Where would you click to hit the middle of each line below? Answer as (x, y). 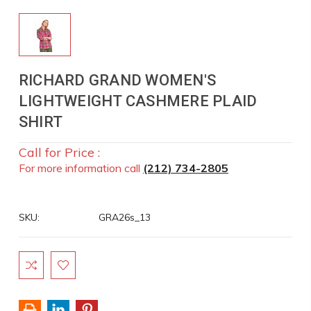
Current (36, 258)
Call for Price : (59, 152)
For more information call (81, 168)
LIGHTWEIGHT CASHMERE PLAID (138, 101)
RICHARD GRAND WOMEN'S (117, 80)
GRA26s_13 (124, 217)
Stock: (33, 273)
